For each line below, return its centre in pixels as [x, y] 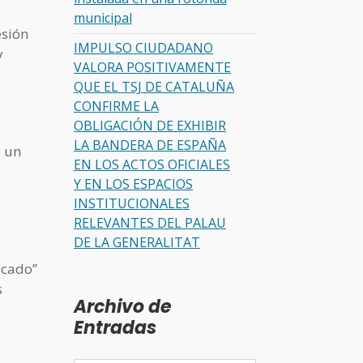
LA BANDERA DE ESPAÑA [150, 145]
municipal [103, 17]
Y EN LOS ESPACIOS [133, 184]
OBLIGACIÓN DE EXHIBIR [150, 126]
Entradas [115, 327]
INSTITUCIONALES [132, 204]
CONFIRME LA [116, 107]
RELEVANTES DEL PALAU [150, 223]
